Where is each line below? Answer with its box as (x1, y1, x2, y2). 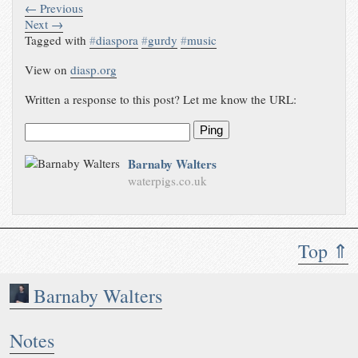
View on (25, 62, 71, 78)
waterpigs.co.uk (128, 172, 208, 189)
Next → (25, 16, 64, 33)
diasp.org (70, 62, 117, 78)
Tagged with (25, 32, 90, 49)
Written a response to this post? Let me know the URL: (25, 91, 297, 108)
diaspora (96, 32, 139, 49)
